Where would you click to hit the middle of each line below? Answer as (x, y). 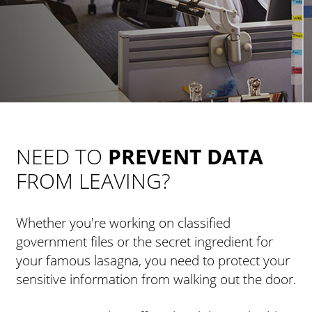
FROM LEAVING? (93, 181)
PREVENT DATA (185, 156)
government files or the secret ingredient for (144, 242)
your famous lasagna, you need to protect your (153, 260)
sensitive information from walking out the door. (156, 279)
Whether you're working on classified (123, 223)
